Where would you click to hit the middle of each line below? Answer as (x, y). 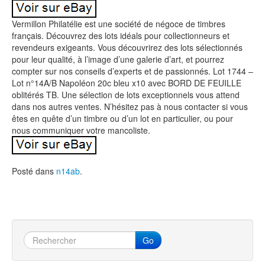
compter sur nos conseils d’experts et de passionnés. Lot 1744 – (132, 71)
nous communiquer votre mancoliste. (81, 130)
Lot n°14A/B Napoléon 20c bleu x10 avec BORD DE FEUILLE (127, 83)
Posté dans (34, 171)
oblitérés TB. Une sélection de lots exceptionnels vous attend (126, 95)
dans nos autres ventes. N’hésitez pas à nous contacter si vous (130, 106)
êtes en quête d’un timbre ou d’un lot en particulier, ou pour (122, 118)
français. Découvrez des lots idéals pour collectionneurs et (121, 35)
